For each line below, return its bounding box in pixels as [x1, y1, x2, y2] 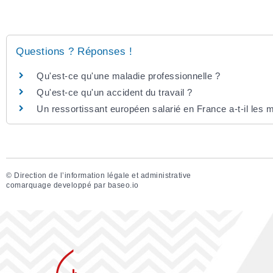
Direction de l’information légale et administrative [14, 171, 191, 180]
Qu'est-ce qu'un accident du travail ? [37, 87, 193, 97]
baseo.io [107, 181, 139, 190]
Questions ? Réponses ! [16, 46, 132, 57]
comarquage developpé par [6, 181, 108, 190]
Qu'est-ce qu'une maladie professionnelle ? [37, 71, 220, 81]
